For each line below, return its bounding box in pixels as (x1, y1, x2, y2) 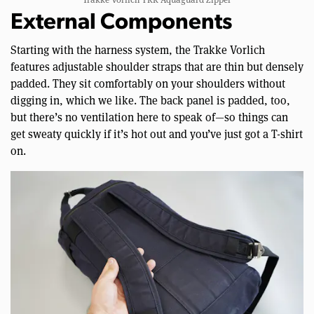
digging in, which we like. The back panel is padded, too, (11, 93, 290, 109)
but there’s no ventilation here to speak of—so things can (11, 110, 288, 125)
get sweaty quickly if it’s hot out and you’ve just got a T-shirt (11, 127, 303, 142)
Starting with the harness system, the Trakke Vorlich (11, 43, 265, 58)
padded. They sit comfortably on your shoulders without (11, 76, 285, 92)
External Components (11, 12, 232, 35)
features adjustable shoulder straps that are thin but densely (11, 60, 303, 75)
